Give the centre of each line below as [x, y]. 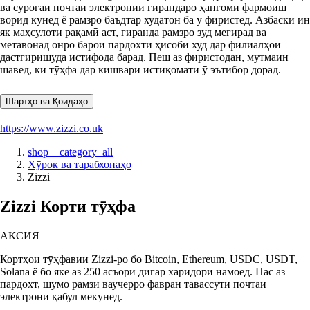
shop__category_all [70, 152]
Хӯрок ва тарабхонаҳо [80, 164]
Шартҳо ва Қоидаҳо [47, 102]
